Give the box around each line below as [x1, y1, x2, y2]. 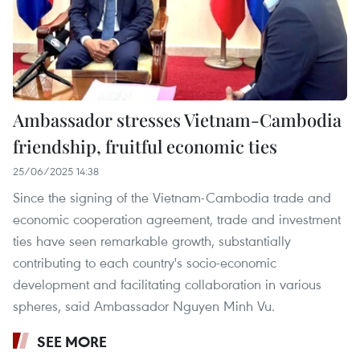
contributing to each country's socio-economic [13, 252, 276, 272]
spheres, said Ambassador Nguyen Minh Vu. [13, 296, 275, 315]
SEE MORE [37, 331, 107, 351]
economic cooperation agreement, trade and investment [13, 209, 341, 228]
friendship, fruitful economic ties [13, 133, 277, 158]
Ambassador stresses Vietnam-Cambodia [13, 107, 342, 132]
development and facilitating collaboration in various [13, 274, 321, 293]
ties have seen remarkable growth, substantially [13, 231, 291, 250]
